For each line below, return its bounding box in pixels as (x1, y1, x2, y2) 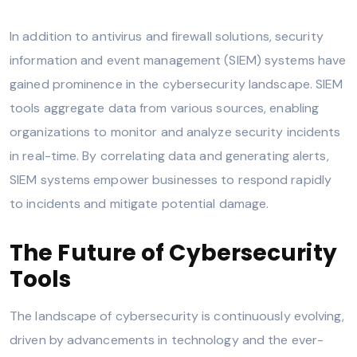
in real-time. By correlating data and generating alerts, (10, 147, 329, 164)
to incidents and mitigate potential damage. (10, 194, 269, 212)
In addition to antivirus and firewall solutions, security (10, 27, 324, 45)
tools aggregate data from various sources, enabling (10, 99, 320, 116)
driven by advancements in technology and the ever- (10, 331, 324, 348)
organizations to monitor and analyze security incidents (10, 123, 341, 140)
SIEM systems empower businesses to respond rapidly (10, 171, 332, 188)
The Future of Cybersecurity (10, 237, 337, 269)
